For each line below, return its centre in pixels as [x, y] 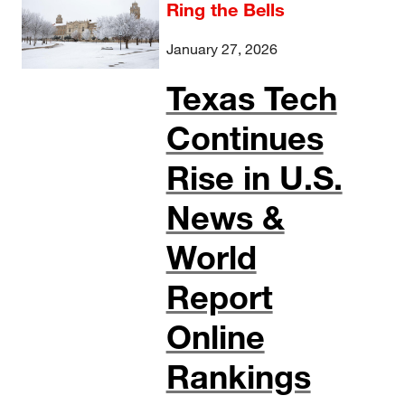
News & [225, 217]
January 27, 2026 [221, 49]
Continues [245, 138]
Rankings [238, 377]
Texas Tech [251, 98]
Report [219, 297]
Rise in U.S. [254, 178]
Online [215, 337]
